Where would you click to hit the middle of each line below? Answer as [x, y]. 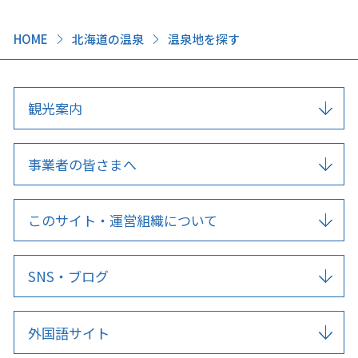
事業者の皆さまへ [83, 165]
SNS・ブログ [69, 276]
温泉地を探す [203, 39]
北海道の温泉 [107, 39]
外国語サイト [69, 332]
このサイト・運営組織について [123, 221]
